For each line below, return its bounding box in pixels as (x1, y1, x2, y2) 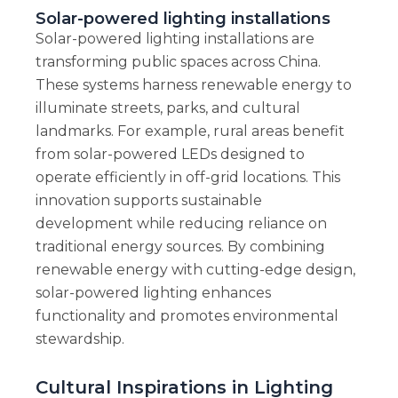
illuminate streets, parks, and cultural (35, 99, 300, 117)
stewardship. (35, 330, 124, 348)
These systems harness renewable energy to (35, 76, 352, 94)
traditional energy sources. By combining (35, 238, 325, 256)
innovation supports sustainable (35, 192, 262, 210)
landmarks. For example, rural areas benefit (35, 123, 345, 140)
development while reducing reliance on (35, 215, 327, 233)
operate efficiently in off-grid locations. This (35, 169, 340, 187)
